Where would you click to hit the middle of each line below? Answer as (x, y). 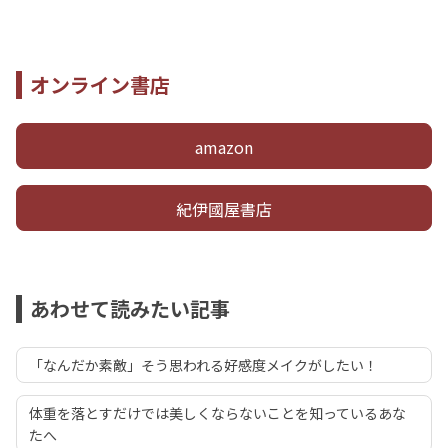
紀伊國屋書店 (224, 208)
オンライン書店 (100, 84)
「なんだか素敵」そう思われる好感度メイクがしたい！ (203, 364)
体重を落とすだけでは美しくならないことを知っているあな (217, 412)
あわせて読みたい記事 (130, 308)
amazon (224, 146)
